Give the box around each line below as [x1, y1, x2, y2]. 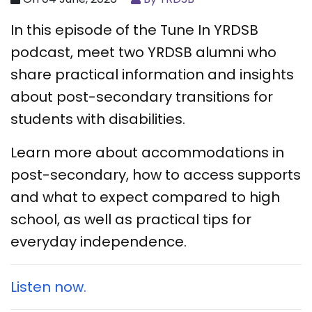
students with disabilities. [10, 109, 189, 129]
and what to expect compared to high [10, 187, 280, 207]
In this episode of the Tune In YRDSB [10, 19, 258, 40]
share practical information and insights [10, 64, 294, 84]
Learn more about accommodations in [10, 142, 284, 162]
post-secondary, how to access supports [10, 164, 301, 185]
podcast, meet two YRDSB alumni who [10, 42, 276, 62]
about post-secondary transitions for [10, 86, 273, 107]
